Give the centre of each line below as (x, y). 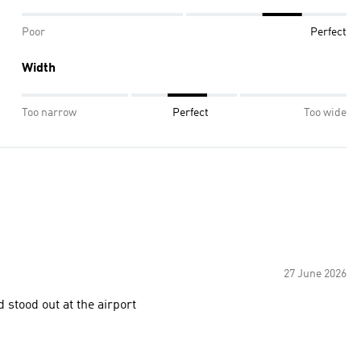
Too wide (325, 113)
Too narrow (49, 113)
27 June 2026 (315, 274)
